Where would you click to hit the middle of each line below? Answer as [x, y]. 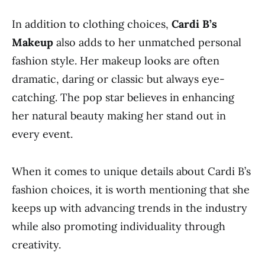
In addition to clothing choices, [92, 24]
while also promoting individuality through [119, 226]
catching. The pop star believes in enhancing [123, 97]
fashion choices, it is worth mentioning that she [131, 190]
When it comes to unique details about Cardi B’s [131, 171]
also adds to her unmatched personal [147, 42]
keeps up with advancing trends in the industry [130, 208]
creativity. [36, 245]
